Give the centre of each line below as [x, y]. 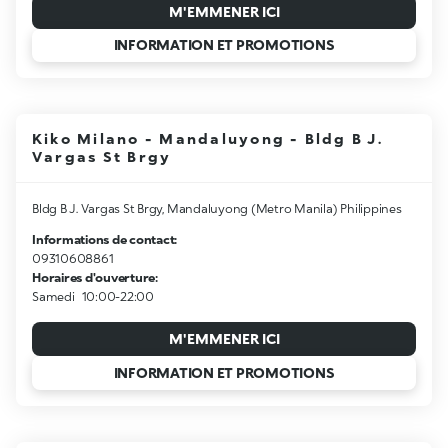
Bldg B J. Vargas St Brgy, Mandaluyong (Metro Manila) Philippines [217, 209]
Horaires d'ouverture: [95, 278]
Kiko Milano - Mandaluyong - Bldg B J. [207, 139]
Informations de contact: [105, 240]
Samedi [53, 297]
